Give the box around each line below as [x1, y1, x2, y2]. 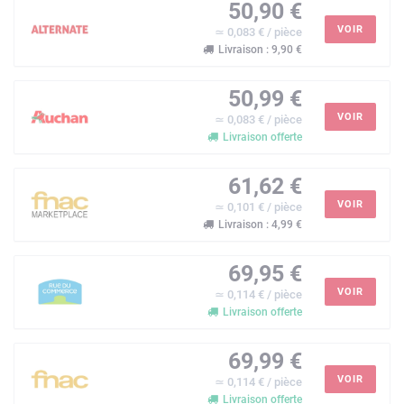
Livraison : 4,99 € [216, 217, 302, 231]
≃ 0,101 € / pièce [215, 199, 302, 214]
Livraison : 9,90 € [216, 42, 302, 56]
